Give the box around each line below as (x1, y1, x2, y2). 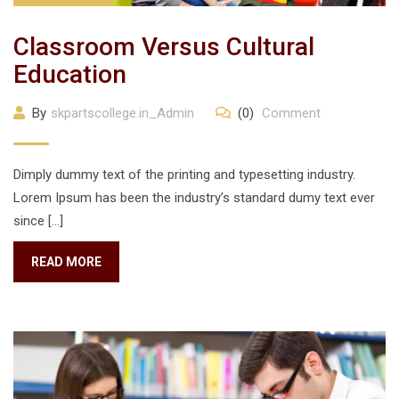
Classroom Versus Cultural (13, 32, 314, 61)
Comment (258, 105, 321, 121)
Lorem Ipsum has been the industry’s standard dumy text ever (13, 190, 375, 206)
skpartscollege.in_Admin (51, 105, 194, 121)
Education (13, 60, 126, 89)
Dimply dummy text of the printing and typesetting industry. (13, 167, 355, 183)
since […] (13, 213, 63, 229)
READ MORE (31, 255, 102, 269)
